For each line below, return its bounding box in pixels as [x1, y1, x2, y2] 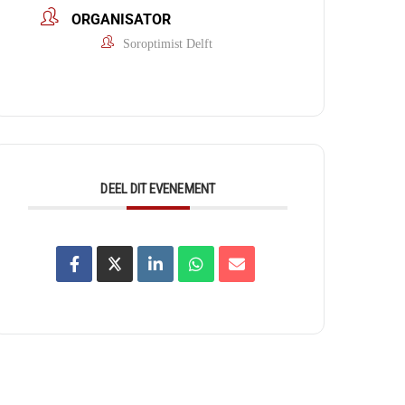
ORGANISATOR [71, 11, 172, 28]
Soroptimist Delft [122, 37, 212, 51]
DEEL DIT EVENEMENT [100, 181, 215, 197]
